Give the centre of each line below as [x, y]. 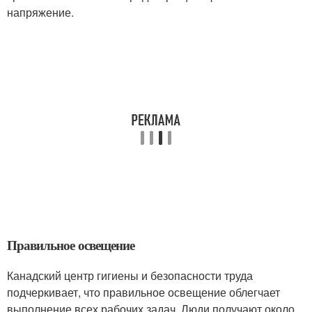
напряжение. [40, 12]
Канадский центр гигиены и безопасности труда [130, 275]
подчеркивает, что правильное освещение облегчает [143, 292]
